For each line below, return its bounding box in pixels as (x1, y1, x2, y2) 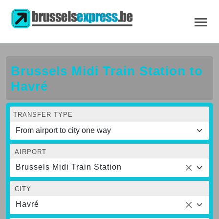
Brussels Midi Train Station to (11, 63, 203, 78)
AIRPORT (15, 148, 46, 155)
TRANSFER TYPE (13, 110, 73, 118)
